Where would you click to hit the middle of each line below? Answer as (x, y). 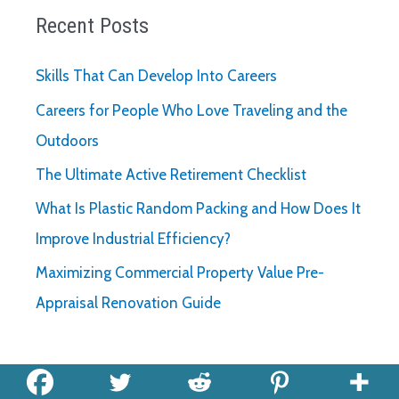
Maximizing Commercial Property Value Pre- (180, 273)
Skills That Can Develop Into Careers (156, 76)
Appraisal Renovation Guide (128, 303)
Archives (73, 374)
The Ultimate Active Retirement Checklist (171, 174)
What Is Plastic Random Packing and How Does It (198, 209)
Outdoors (67, 140)
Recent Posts (92, 26)
